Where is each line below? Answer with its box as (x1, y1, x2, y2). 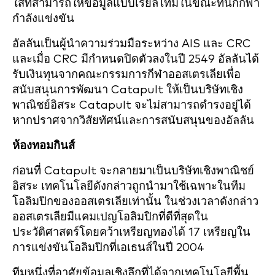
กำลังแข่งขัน (12, 13, 74, 25)
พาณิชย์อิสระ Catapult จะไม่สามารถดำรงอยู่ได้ (12, 99, 251, 111)
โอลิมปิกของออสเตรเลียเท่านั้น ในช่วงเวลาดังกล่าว (12, 196, 258, 207)
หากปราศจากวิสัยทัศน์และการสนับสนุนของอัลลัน (12, 115, 254, 126)
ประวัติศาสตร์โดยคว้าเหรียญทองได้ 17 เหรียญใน (12, 227, 250, 238)
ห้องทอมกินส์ (12, 140, 75, 152)
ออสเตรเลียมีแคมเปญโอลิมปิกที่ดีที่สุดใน (12, 211, 208, 223)
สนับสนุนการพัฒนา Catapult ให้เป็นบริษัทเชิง (12, 84, 243, 96)
